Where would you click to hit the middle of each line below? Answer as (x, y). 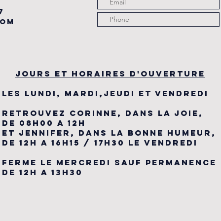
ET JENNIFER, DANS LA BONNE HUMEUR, (109, 132)
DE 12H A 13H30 (42, 172)
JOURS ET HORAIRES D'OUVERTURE (110, 73)
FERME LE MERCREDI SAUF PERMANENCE (109, 162)
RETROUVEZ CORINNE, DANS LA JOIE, (103, 113)
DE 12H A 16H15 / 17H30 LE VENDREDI (102, 142)
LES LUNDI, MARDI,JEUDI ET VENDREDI (105, 93)
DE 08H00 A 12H (44, 123)
